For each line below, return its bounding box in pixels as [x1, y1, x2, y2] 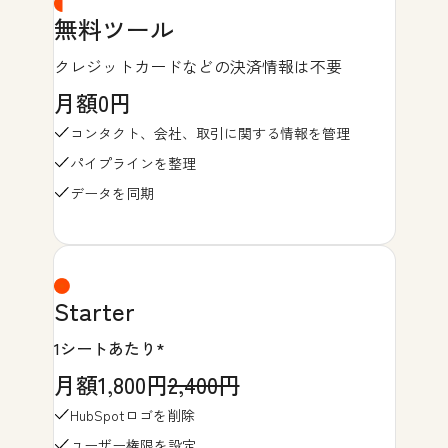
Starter [53, 292, 135, 328]
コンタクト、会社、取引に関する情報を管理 [69, 122, 350, 143]
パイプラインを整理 [69, 152, 196, 173]
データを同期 [69, 182, 154, 203]
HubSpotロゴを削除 [69, 404, 195, 425]
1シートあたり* [53, 335, 165, 360]
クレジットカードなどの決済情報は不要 [53, 53, 342, 78]
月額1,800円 [53, 367, 168, 400]
